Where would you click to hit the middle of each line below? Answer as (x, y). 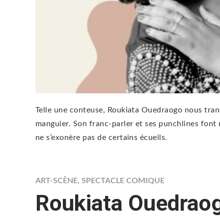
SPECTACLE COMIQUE (123, 181)
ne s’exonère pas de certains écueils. (101, 137)
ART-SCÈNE (56, 181)
